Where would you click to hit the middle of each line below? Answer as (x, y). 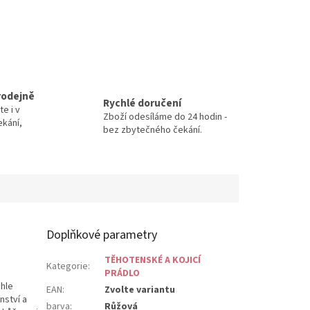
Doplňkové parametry (102, 235)
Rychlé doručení (142, 103)
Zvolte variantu (140, 290)
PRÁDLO (122, 273)
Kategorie (67, 266)
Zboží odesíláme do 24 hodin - (165, 117)
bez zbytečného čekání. (153, 130)
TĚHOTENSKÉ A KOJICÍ (153, 260)
